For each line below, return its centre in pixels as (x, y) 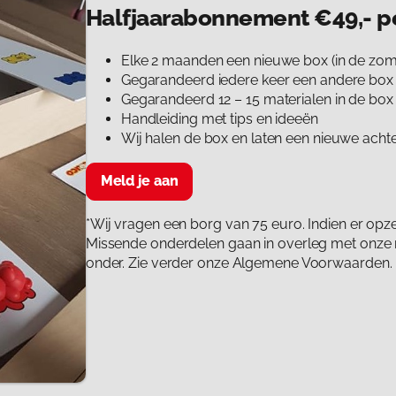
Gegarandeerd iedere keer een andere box (257, 80)
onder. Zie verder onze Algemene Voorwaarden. (239, 263)
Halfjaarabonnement (200, 17)
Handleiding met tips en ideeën (219, 119)
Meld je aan (139, 181)
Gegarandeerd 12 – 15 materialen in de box (257, 100)
